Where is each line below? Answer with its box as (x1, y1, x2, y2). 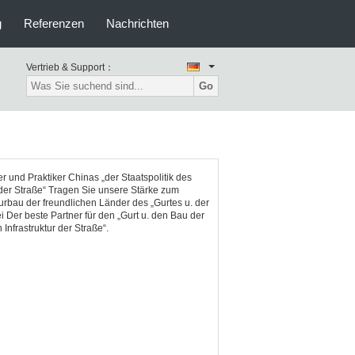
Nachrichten (106, 17, 169, 30)
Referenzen (24, 17, 84, 30)
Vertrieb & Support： (26, 62, 114, 73)
